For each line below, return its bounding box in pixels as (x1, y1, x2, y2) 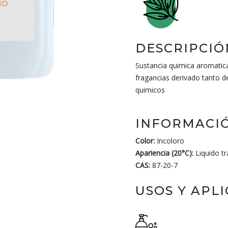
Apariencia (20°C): (135, 148, 193, 158)
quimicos (135, 85, 165, 95)
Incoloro (155, 136, 184, 146)
